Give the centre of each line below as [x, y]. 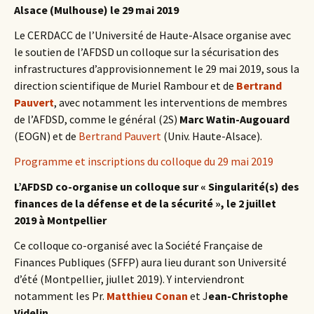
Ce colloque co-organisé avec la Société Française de [138, 245]
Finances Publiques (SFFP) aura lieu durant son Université [150, 262]
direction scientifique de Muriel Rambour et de [125, 86]
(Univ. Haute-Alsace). [212, 136]
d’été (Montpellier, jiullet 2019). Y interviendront [129, 279]
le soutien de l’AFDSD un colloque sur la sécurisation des [146, 52]
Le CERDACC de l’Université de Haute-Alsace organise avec [152, 35]
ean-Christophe [248, 296]
